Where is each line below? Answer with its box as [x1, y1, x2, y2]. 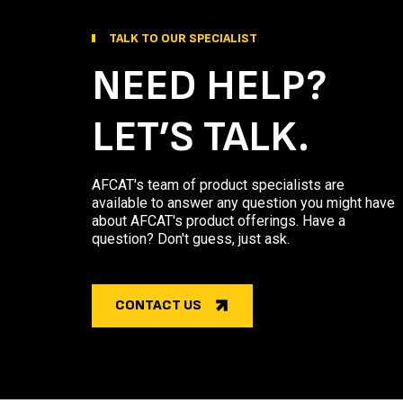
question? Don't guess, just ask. [92, 230, 290, 248]
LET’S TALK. [92, 112, 309, 164]
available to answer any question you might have [92, 194, 395, 212]
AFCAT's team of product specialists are [92, 176, 345, 194]
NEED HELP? [92, 60, 327, 112]
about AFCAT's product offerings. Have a [92, 212, 345, 230]
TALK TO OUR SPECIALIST [109, 31, 257, 47]
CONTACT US [115, 297, 201, 315]
